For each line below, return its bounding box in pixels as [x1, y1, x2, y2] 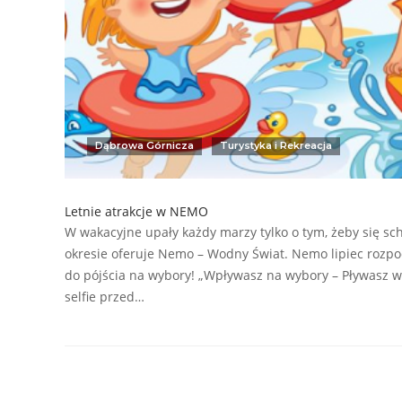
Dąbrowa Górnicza [95, 138, 194, 152]
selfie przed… [65, 287, 144, 305]
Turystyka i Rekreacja [220, 138, 332, 152]
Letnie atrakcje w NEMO [65, 202, 208, 220]
